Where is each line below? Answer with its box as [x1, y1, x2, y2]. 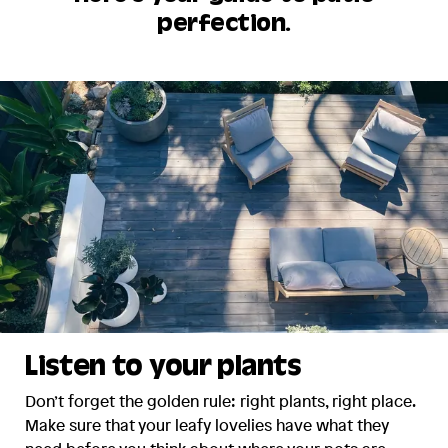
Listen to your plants [25, 355, 301, 385]
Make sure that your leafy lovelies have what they [25, 414, 390, 437]
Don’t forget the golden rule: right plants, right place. [25, 390, 416, 413]
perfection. [157, 13, 291, 38]
